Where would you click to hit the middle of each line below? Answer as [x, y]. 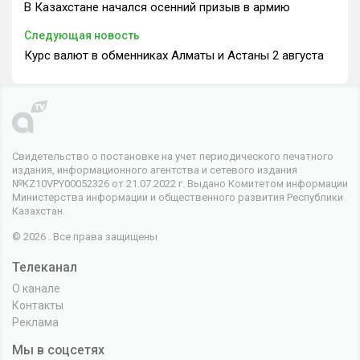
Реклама [35, 322]
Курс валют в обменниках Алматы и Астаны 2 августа [174, 55]
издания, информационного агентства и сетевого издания [155, 170]
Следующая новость [82, 35]
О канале [36, 288]
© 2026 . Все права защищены [85, 236]
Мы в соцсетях [58, 350]
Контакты [38, 305]
